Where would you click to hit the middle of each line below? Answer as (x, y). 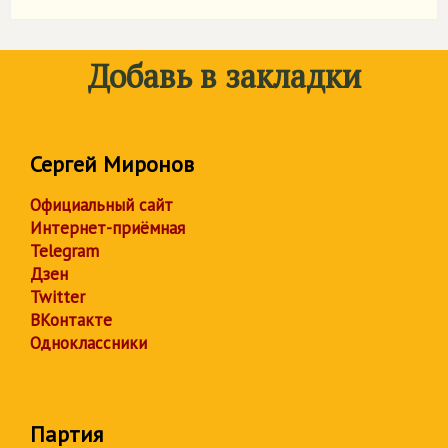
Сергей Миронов (112, 164)
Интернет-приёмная (107, 228)
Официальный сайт (101, 205)
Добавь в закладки (224, 76)
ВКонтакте (71, 320)
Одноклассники (88, 343)
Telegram (64, 251)
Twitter (57, 297)
